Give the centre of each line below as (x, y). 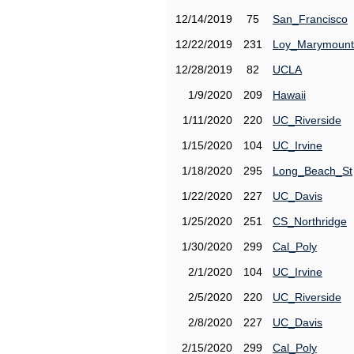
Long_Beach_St (313, 171)
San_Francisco (310, 19)
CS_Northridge (310, 221)
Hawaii (289, 95)
